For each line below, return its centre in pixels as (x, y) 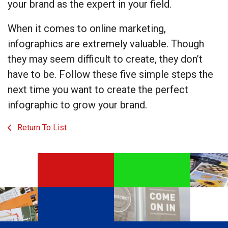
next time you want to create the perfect (98, 90)
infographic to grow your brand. (77, 105)
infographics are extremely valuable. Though (106, 44)
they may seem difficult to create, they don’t (105, 59)
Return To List (41, 128)
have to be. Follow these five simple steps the (110, 75)
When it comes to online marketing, (87, 29)
